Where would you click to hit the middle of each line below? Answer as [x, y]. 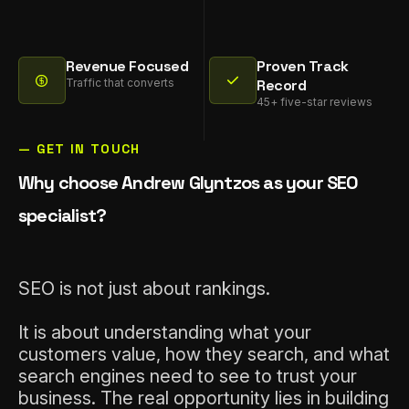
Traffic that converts [120, 83]
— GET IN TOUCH [79, 149]
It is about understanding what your [165, 333]
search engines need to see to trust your [188, 377]
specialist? [63, 216]
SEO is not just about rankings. [144, 289]
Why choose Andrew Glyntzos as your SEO [189, 183]
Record [282, 86]
